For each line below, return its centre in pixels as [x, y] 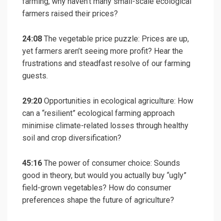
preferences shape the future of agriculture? [98, 200]
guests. [35, 76]
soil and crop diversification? [72, 138]
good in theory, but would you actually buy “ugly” [104, 176]
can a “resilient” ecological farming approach [98, 113]
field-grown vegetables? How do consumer [97, 188]
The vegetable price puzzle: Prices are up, [115, 39]
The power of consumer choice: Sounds [111, 163]
